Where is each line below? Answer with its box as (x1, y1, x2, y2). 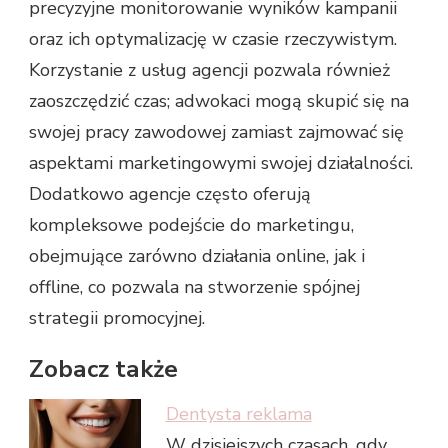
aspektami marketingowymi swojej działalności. (29, 150, 413, 175)
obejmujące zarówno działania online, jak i (29, 243, 365, 268)
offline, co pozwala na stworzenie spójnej (29, 274, 360, 299)
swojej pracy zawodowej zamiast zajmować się (29, 119, 404, 144)
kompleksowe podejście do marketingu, (29, 212, 354, 237)
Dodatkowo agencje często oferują (29, 181, 311, 206)
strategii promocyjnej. (29, 305, 205, 330)
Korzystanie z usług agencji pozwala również (29, 57, 390, 82)
